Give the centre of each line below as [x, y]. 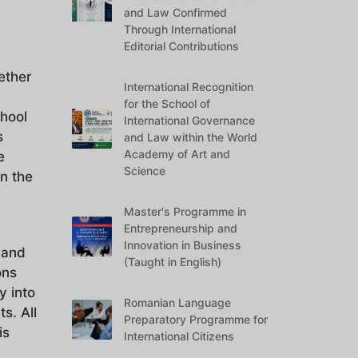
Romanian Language [178, 302]
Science [145, 171]
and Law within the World [191, 137]
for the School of [167, 103]
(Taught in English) [173, 262]
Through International [180, 29]
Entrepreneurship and [181, 228]
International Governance [190, 120]
